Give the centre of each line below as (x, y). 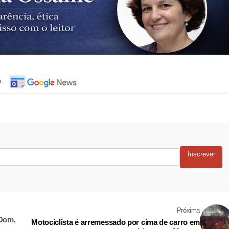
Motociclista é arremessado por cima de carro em (116, 222)
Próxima (188, 211)
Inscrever (201, 154)
